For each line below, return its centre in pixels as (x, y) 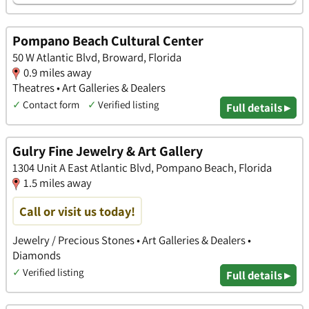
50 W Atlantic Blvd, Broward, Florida (97, 57)
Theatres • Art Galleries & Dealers (89, 87)
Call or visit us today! (77, 211)
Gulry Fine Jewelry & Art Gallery (108, 151)
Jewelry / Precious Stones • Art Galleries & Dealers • (132, 240)
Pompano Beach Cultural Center (108, 40)
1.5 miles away (58, 183)
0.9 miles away (58, 72)
